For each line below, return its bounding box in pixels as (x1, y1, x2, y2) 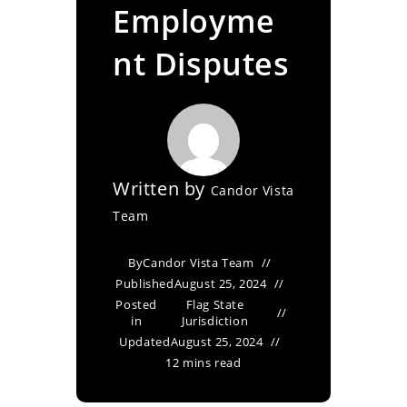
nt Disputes (113, 43, 290, 84)
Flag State (185, 296, 244, 313)
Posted (115, 296, 158, 313)
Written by (113, 176, 211, 201)
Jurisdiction (182, 313, 249, 329)
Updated (119, 333, 171, 350)
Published (115, 275, 174, 292)
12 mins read (165, 354, 242, 371)
